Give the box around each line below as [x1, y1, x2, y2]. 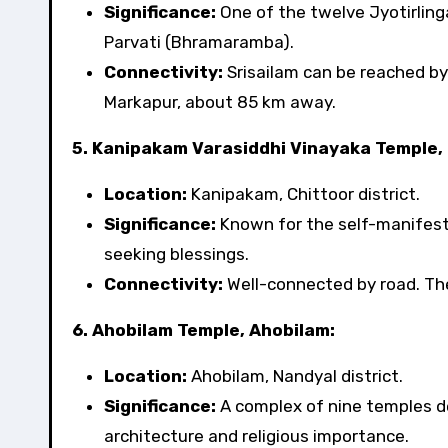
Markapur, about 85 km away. [104, 92, 336, 112]
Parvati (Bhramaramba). [104, 32, 294, 52]
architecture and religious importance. [104, 426, 409, 446]
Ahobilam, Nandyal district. [187, 366, 403, 386]
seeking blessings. [104, 244, 249, 264]
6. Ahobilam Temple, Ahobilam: [72, 320, 335, 340]
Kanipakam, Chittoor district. [187, 184, 420, 204]
